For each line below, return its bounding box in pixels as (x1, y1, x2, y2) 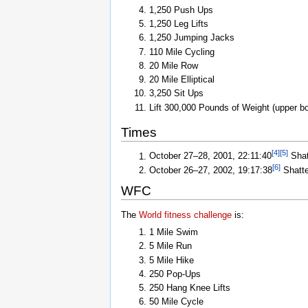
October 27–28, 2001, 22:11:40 (148, 151, 272, 162)
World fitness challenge (139, 209, 232, 220)
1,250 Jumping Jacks (148, 32, 234, 43)
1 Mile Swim (148, 227, 198, 238)
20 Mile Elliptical (148, 74, 214, 85)
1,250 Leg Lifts (148, 19, 208, 30)
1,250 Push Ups (148, 4, 213, 15)
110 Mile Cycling (148, 46, 214, 57)
